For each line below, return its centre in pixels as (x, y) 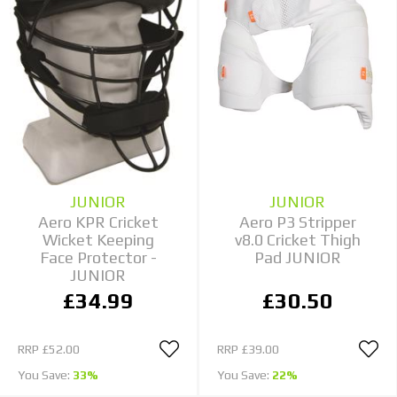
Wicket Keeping (98, 239)
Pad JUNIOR (297, 257)
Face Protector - (98, 257)
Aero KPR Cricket (98, 222)
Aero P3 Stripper (297, 222)
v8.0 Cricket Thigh (297, 239)
